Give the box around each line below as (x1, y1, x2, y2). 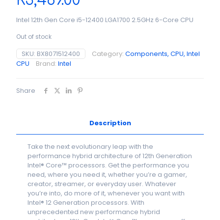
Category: (92, 49, 125, 58)
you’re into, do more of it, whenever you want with (27, 189, 185, 198)
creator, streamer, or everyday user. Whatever (27, 179, 177, 189)
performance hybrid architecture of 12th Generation (27, 151, 192, 161)
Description (89, 118, 131, 128)
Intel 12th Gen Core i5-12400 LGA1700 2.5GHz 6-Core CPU (16, 15, 193, 25)
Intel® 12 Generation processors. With (27, 198, 145, 207)
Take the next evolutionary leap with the (27, 142, 154, 151)
